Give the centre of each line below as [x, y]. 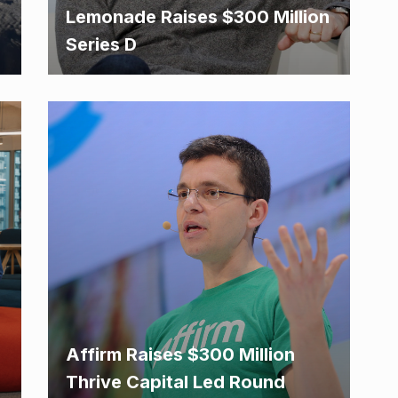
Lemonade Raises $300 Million [198, 17]
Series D [101, 44]
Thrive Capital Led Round [175, 382]
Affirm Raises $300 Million [180, 354]
